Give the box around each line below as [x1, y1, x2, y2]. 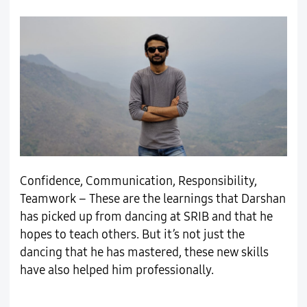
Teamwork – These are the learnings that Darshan [19, 192, 286, 207]
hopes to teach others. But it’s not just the [19, 228, 245, 243]
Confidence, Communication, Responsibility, [19, 174, 257, 189]
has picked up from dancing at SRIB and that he [19, 210, 273, 225]
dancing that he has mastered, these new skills [19, 245, 269, 260]
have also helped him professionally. [19, 263, 214, 278]
